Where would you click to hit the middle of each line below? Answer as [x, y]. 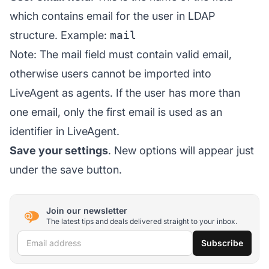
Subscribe [222, 243]
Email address [52, 239]
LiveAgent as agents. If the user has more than [125, 92]
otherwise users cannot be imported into [110, 73]
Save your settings [59, 150]
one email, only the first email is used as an [116, 112]
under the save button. [66, 169]
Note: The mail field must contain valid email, [121, 54]
